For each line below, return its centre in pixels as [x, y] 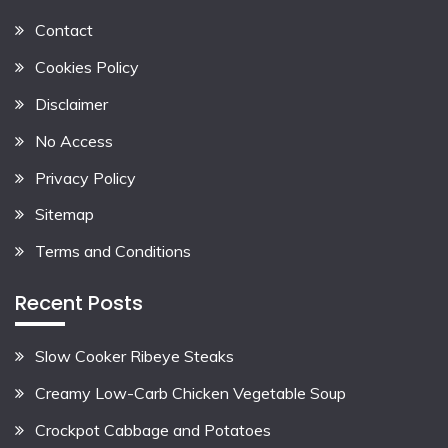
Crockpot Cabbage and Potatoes [153, 429]
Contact [64, 30]
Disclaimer [71, 104]
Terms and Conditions [113, 251]
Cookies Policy [87, 67]
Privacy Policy [85, 177]
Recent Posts [79, 303]
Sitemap [64, 214]
